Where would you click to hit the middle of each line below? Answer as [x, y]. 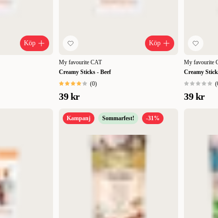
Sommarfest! [118, 118]
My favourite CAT [80, 62]
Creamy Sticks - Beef [85, 72]
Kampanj [79, 118]
